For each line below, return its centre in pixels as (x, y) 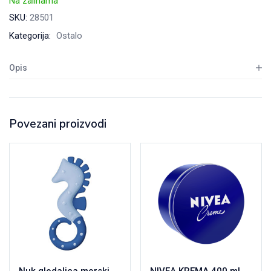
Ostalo (69, 36)
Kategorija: (31, 36)
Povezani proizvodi (58, 124)
